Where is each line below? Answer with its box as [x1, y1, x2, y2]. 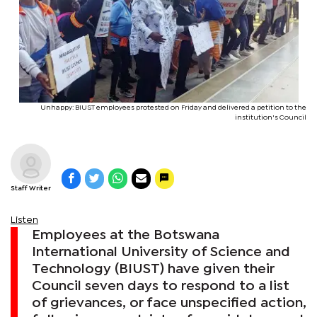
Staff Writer [11, 185, 51, 192]
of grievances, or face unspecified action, [32, 296, 306, 309]
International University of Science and [32, 246, 290, 258]
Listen [11, 215, 38, 224]
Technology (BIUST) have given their [32, 263, 275, 275]
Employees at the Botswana [32, 229, 219, 241]
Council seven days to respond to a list [32, 279, 289, 292]
